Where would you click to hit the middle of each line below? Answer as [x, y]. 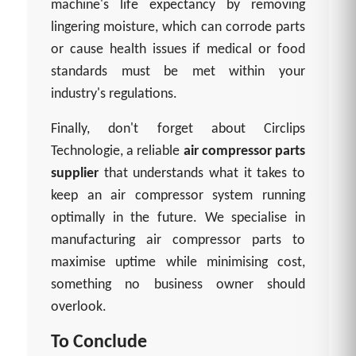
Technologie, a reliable [117, 152]
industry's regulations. [114, 95]
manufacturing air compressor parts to [178, 241]
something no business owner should [178, 285]
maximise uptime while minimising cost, [178, 263]
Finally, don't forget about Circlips [178, 130]
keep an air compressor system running [178, 196]
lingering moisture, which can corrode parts [178, 28]
